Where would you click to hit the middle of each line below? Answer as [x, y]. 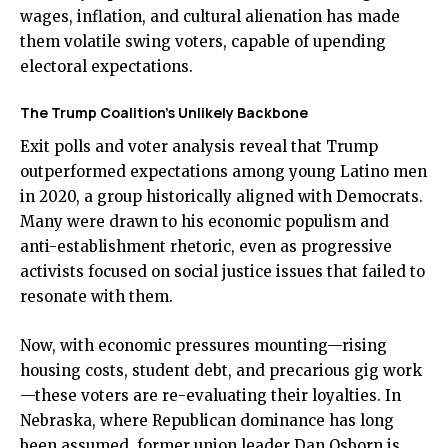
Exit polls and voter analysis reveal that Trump [199, 147]
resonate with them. [96, 297]
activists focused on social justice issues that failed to [222, 272]
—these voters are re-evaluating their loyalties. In [210, 396]
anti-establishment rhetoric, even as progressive [206, 247]
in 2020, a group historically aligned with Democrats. [221, 197]
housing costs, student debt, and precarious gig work [221, 371]
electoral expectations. [106, 67]
